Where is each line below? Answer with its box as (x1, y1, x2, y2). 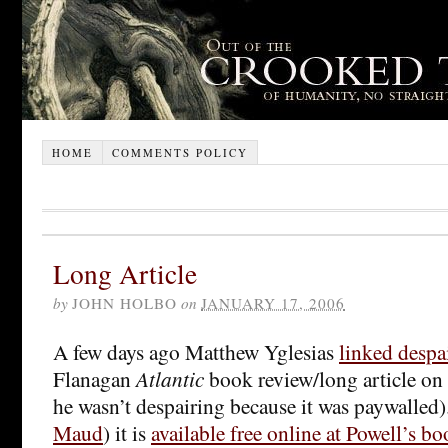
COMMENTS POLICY (111, 144, 248, 160)
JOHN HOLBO (72, 292, 177, 313)
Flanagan (53, 363, 136, 393)
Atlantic (136, 363, 204, 393)
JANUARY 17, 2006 (201, 292, 345, 313)
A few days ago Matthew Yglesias (53, 336, 339, 366)
